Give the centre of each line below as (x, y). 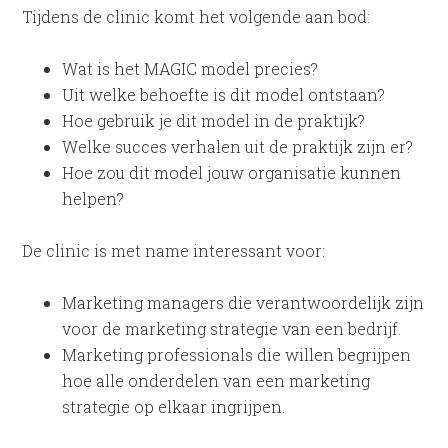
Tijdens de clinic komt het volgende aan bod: (196, 16)
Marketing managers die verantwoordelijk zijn (243, 302)
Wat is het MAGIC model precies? (190, 68)
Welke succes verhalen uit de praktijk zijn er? (238, 146)
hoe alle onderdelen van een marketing (216, 380)
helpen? (93, 198)
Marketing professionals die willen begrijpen (237, 354)
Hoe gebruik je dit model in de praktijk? (214, 120)
